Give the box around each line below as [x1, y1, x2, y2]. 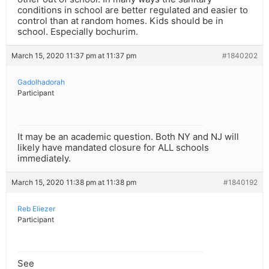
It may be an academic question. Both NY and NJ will [17, 131, 239, 143]
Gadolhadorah [17, 77, 65, 87]
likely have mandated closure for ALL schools [17, 142, 209, 154]
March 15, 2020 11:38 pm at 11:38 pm [11, 178, 136, 187]
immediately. [17, 153, 71, 165]
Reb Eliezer [17, 204, 55, 214]
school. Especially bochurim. [17, 26, 138, 38]
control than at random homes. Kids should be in [17, 15, 223, 27]
